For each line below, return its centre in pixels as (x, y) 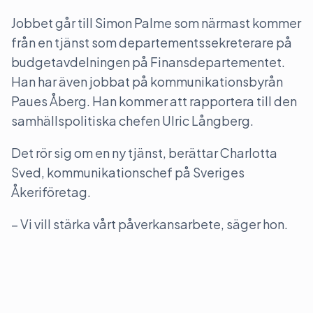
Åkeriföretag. (51, 192)
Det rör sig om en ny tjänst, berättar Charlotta (144, 153)
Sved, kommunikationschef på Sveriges (128, 172)
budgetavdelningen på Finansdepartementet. (148, 62)
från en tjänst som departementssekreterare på (152, 42)
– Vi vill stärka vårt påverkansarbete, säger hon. (150, 224)
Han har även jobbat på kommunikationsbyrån (147, 81)
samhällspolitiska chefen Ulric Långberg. (132, 121)
